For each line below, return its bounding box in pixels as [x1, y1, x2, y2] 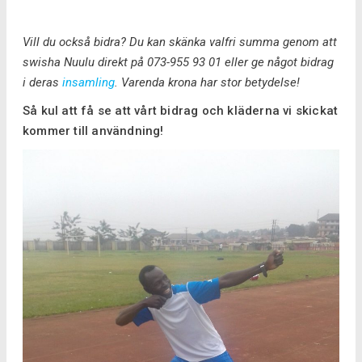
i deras [23, 75, 62, 90]
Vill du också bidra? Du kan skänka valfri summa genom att [23, 35, 337, 50]
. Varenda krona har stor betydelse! [115, 75, 300, 90]
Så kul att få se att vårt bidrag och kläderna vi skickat [23, 103, 339, 119]
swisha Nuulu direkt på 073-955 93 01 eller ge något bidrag [23, 55, 334, 70]
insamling [62, 75, 115, 90]
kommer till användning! [23, 124, 164, 139]
